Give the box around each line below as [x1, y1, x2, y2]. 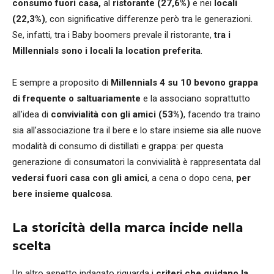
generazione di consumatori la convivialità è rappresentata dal [12, 156, 261, 168]
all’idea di [12, 108, 51, 120]
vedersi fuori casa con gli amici [12, 172, 147, 183]
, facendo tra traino [183, 108, 261, 120]
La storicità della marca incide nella [12, 220, 243, 235]
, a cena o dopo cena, [147, 172, 236, 183]
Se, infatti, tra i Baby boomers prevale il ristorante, [12, 29, 214, 40]
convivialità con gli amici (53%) [51, 108, 183, 120]
